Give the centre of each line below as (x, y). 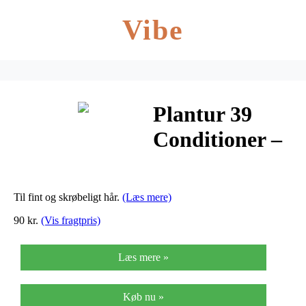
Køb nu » (143, 296)
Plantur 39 (203, 114)
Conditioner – (218, 140)
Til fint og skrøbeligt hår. (68, 197)
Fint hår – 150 (219, 165)
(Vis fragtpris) (71, 220)
